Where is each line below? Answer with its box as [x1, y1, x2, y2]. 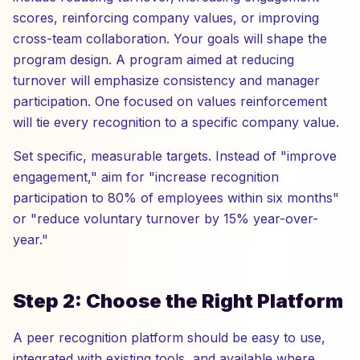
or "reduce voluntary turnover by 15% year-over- [13, 211, 318, 227]
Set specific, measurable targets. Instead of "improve [13, 148, 337, 164]
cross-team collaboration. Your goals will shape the [13, 31, 327, 47]
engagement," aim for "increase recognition [13, 169, 279, 185]
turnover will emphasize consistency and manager [13, 72, 320, 88]
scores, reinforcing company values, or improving [13, 10, 319, 26]
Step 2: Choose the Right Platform [13, 289, 343, 313]
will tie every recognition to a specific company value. [13, 114, 339, 130]
